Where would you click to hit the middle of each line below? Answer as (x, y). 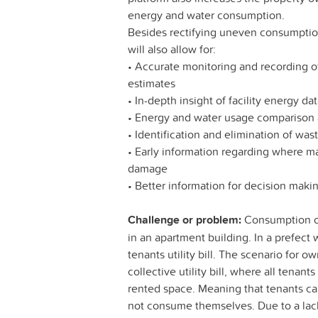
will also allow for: (172, 49)
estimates (152, 83)
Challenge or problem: (185, 220)
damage (148, 169)
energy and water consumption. (206, 15)
